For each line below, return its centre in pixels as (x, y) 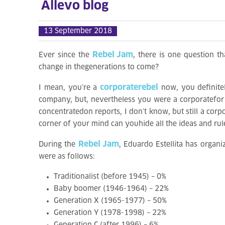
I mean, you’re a (70, 88)
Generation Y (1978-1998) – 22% (110, 213)
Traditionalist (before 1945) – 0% (110, 177)
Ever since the (66, 55)
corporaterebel (129, 87)
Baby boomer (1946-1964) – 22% (111, 189)
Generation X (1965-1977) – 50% (110, 201)
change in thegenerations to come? (99, 67)
